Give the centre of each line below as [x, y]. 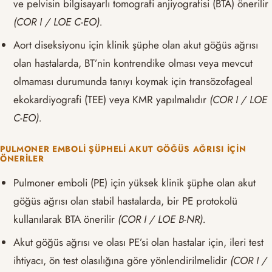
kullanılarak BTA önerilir [66, 219]
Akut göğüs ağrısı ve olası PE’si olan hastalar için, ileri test [139, 243]
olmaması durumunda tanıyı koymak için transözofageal [133, 81]
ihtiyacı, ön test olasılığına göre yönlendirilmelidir [122, 261]
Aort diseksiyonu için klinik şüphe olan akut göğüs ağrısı [136, 45]
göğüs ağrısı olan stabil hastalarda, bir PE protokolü [126, 201]
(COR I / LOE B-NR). [162, 219]
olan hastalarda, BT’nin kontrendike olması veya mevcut [133, 63]
